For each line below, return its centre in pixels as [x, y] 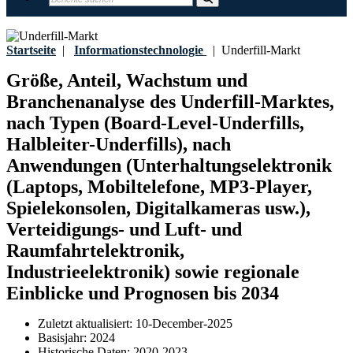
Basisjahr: [64, 338]
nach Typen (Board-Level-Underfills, [155, 123]
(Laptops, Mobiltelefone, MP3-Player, [159, 187]
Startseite [31, 50]
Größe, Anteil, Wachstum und [127, 81]
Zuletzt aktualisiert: [87, 324]
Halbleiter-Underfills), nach [119, 145]
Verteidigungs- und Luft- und [124, 230]
